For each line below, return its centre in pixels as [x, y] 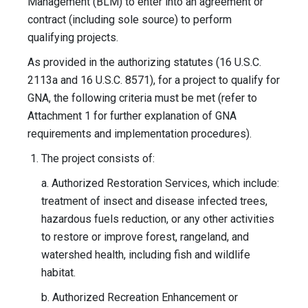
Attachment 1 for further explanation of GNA [132, 116]
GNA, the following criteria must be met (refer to [142, 98]
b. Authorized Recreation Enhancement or [140, 298]
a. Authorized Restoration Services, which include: [160, 184]
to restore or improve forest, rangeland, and [145, 237]
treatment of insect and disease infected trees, [154, 201]
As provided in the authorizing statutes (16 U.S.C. [144, 63]
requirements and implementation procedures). [140, 134]
